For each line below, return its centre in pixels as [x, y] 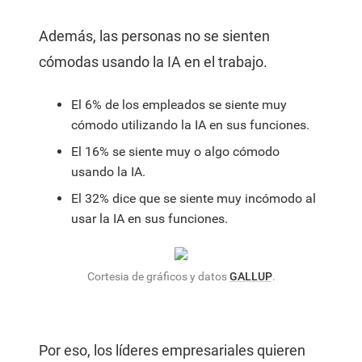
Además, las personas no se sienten [154, 36]
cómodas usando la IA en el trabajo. [153, 62]
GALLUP [250, 277]
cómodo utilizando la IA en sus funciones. [190, 125]
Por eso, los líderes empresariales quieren [172, 351]
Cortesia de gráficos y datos [158, 277]
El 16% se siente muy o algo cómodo [175, 152]
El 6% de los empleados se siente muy [179, 105]
